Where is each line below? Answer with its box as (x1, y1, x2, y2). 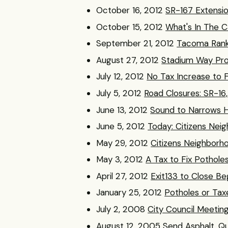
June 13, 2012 (96, 104, 148, 116)
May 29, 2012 (96, 137, 149, 149)
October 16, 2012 (96, 4, 163, 16)
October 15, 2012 (96, 21, 163, 33)
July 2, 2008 (96, 204, 146, 215)
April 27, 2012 (96, 170, 149, 182)
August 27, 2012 (96, 54, 159, 66)
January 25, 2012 (96, 187, 162, 198)
